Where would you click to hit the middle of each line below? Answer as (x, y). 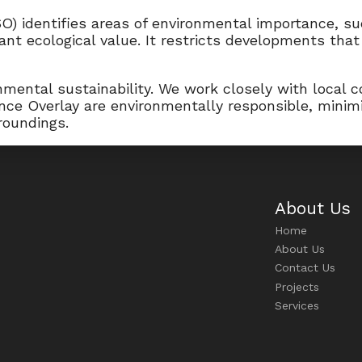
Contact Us (305, 268)
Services (297, 305)
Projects (297, 286)
